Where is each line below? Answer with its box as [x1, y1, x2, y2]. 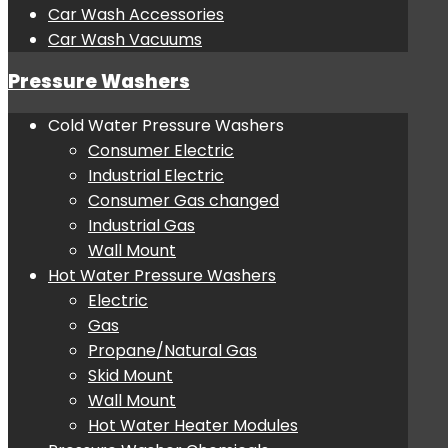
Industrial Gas [88, 214, 195, 238]
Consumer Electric [88, 139, 234, 163]
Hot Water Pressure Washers [48, 264, 276, 288]
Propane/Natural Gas [88, 339, 257, 363]
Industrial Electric [88, 164, 224, 188]
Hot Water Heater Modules [88, 414, 298, 438]
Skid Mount [88, 364, 173, 388]
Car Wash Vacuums [48, 27, 202, 51]
